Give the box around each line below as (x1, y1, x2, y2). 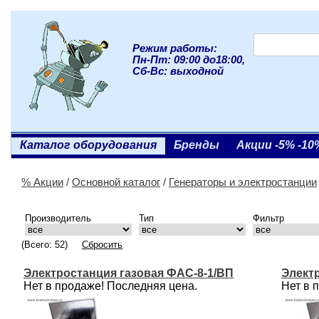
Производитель (25, 213, 91, 224)
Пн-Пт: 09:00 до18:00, (132, 54, 245, 66)
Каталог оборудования (20, 139, 157, 151)
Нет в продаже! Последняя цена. (23, 280, 197, 292)
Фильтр (253, 213, 284, 224)
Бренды (174, 139, 219, 151)
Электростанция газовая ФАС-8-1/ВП (23, 267, 234, 279)
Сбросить (82, 239, 122, 250)
